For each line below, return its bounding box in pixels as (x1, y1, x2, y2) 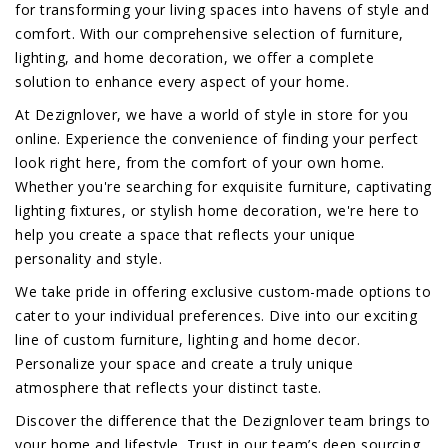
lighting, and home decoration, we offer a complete (15, 48, 374, 68)
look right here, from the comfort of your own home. (15, 153, 385, 173)
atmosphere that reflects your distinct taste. (15, 378, 322, 398)
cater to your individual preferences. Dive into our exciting (15, 306, 417, 326)
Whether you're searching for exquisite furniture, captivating (15, 177, 432, 197)
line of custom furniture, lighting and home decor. (15, 330, 360, 350)
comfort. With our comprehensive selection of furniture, (15, 24, 404, 44)
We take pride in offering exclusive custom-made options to (15, 282, 431, 302)
